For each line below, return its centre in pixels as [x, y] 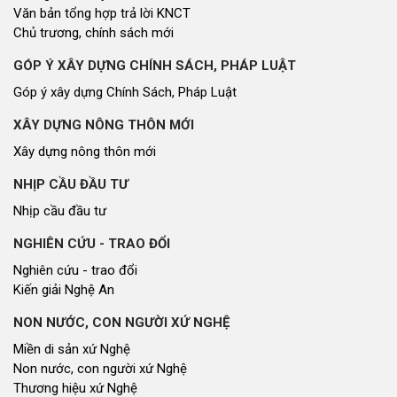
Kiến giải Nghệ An [64, 290]
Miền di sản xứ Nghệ [72, 350]
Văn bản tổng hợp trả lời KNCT [102, 14]
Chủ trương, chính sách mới [93, 33]
